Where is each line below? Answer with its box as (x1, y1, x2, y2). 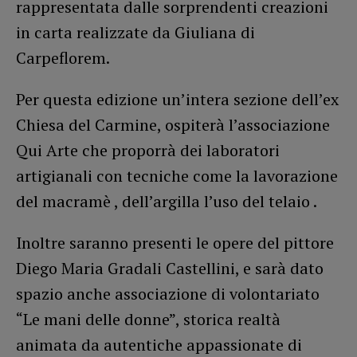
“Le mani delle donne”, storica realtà (16, 308, 280, 331)
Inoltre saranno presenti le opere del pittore (16, 232, 334, 254)
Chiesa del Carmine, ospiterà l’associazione (16, 114, 330, 136)
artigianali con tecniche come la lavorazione (16, 165, 338, 187)
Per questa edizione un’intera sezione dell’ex (16, 88, 339, 111)
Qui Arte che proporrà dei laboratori (16, 139, 280, 162)
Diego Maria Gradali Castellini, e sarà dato (16, 257, 324, 280)
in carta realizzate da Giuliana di (16, 22, 255, 44)
